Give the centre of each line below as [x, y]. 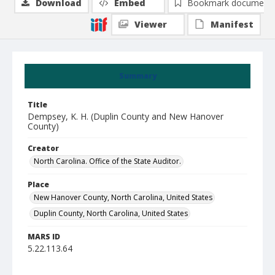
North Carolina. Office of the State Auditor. [107, 161]
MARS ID [44, 237]
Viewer [151, 24]
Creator [43, 148]
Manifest [232, 24]
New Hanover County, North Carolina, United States [123, 197]
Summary [137, 76]
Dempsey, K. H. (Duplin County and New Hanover [126, 116]
